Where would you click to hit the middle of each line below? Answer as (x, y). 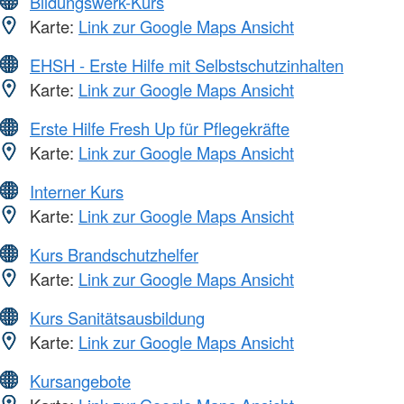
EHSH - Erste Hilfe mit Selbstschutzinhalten (187, 65)
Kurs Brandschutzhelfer (114, 255)
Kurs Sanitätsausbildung (117, 318)
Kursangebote (80, 381)
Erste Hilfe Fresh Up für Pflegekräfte (160, 129)
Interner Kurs (77, 192)
